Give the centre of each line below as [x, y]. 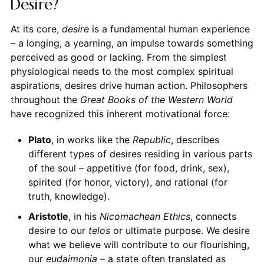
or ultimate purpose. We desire [180, 231]
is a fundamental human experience [169, 29]
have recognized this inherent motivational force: [120, 114]
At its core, [36, 29]
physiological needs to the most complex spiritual [122, 72]
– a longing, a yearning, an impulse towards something [132, 43]
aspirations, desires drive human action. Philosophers [129, 86]
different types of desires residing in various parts [140, 154]
